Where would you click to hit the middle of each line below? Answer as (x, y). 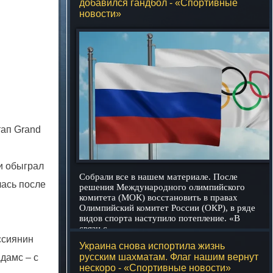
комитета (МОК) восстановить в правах (158, 197)
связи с (93, 229)
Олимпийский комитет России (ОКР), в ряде (167, 208)
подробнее (233, 233)
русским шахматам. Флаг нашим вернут (168, 257)
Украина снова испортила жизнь (152, 246)
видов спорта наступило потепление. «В (159, 218)
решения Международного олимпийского (162, 187)
